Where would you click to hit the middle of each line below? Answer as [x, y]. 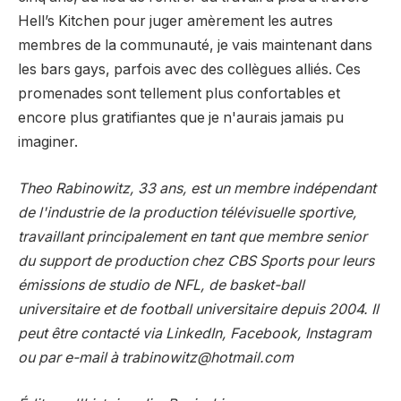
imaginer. [48, 142]
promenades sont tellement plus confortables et [179, 94]
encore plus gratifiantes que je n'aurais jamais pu [181, 118]
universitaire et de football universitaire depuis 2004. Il [198, 310]
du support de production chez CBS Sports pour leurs [196, 261]
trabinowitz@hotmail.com [208, 358]
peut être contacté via [92, 334]
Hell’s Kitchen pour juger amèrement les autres [175, 21]
